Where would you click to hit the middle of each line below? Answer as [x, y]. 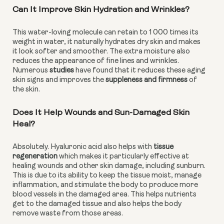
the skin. [26, 90]
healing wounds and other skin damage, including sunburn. [109, 166]
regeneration [35, 157]
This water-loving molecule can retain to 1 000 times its [105, 33]
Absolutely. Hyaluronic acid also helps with [83, 147]
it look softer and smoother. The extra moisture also [101, 52]
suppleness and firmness [147, 80]
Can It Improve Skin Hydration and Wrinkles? [101, 10]
